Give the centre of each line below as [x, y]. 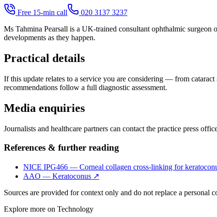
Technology [75, 209]
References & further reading [62, 147]
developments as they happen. [50, 38]
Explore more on [31, 209]
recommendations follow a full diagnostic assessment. [85, 88]
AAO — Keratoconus [57, 176]
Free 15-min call [41, 13]
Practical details [44, 58]
